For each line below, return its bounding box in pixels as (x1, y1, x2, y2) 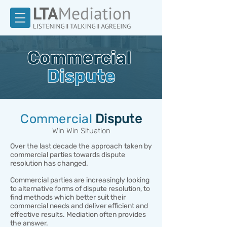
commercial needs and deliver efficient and (10, 202, 148, 210)
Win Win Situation (52, 126, 110, 135)
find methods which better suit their (10, 193, 126, 202)
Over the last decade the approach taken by (10, 142, 152, 150)
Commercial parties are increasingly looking (10, 176, 149, 184)
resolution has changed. (10, 159, 88, 168)
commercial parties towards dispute (10, 150, 125, 159)
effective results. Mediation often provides (10, 210, 146, 219)
